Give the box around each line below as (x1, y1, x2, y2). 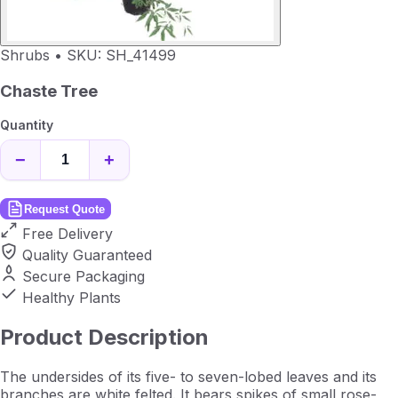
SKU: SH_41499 (67, 46, 176, 64)
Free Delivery (22, 225, 113, 243)
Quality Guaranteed (22, 246, 152, 265)
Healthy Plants (22, 289, 121, 307)
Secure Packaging (22, 267, 145, 286)
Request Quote (24, 202, 105, 216)
